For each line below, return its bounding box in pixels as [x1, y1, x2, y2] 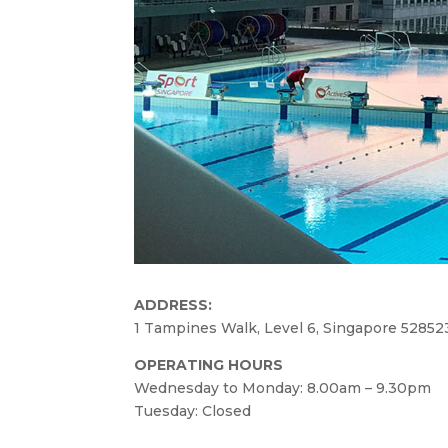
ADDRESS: [134, 296, 213, 314]
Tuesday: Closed [134, 402, 252, 420]
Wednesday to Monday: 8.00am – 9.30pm [134, 379, 432, 397]
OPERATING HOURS [134, 356, 284, 374]
